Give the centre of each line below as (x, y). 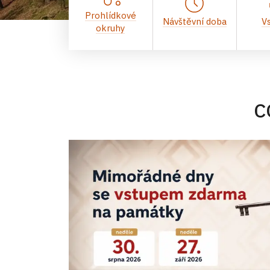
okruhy (111, 28)
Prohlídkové (110, 15)
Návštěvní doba (194, 21)
